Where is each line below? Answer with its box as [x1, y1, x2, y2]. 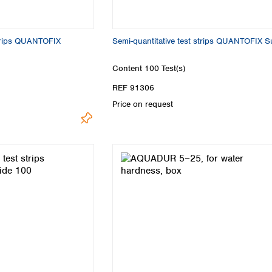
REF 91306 [112, 82, 154, 93]
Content [112, 63, 144, 74]
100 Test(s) [144, 63, 185, 74]
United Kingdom [44, 29, 105, 39]
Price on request [112, 98, 173, 109]
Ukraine [44, 15, 73, 25]
